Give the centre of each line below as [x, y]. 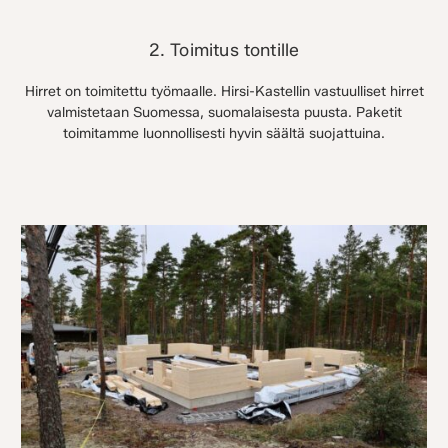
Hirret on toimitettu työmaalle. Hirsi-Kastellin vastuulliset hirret [224, 91]
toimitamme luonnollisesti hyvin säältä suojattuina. [224, 133]
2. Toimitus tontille [224, 49]
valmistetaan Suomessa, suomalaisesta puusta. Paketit [224, 112]
